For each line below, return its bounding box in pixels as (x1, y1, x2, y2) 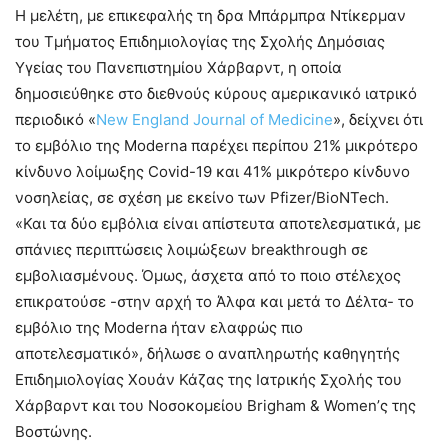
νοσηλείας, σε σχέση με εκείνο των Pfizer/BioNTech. (15, 187, 389, 207)
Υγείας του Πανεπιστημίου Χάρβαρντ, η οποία (15, 57, 342, 77)
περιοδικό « (15, 109, 96, 129)
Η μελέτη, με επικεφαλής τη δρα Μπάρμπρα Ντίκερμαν (15, 5, 406, 25)
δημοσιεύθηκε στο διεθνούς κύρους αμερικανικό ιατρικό (15, 83, 417, 103)
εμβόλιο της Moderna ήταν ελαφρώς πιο (15, 317, 303, 337)
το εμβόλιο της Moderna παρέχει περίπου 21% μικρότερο (15, 135, 418, 155)
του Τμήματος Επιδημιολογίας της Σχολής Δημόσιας (15, 31, 385, 51)
